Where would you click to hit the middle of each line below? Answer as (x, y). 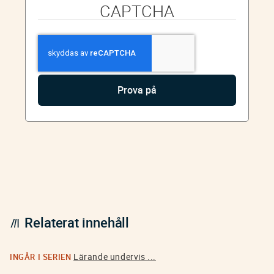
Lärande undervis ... (115, 257)
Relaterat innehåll (77, 223)
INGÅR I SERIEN (42, 257)
